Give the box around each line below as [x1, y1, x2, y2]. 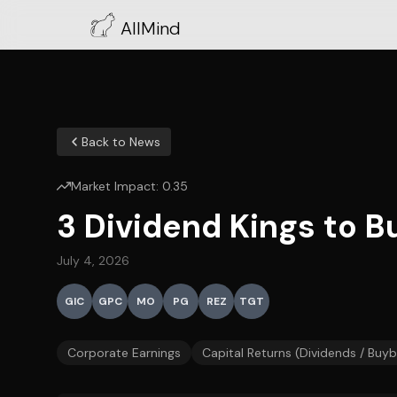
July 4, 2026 [57, 253, 129, 269]
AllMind [121, 17, 181, 40]
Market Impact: [71, 178, 162, 194]
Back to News [82, 134, 160, 150]
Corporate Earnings [67, 345, 181, 361]
